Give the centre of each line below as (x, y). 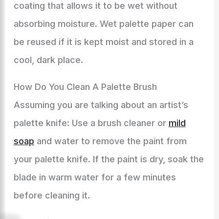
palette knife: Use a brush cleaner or (91, 123)
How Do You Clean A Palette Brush (85, 87)
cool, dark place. (48, 60)
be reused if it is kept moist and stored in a (103, 42)
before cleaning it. (52, 195)
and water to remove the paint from (110, 141)
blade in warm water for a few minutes (95, 177)
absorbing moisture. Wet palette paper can (103, 24)
